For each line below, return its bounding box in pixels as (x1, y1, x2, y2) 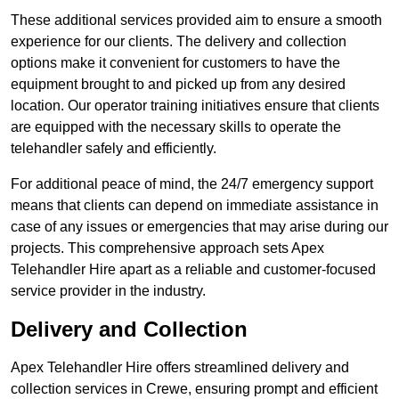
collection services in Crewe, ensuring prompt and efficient (11, 381, 378, 397)
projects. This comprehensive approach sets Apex (11, 240, 324, 256)
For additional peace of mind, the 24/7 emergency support (11, 176, 373, 192)
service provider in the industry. (11, 283, 206, 299)
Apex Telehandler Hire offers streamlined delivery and (11, 360, 349, 376)
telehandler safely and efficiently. (11, 141, 216, 157)
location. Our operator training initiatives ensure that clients (11, 98, 379, 114)
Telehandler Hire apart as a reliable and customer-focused (11, 262, 376, 278)
